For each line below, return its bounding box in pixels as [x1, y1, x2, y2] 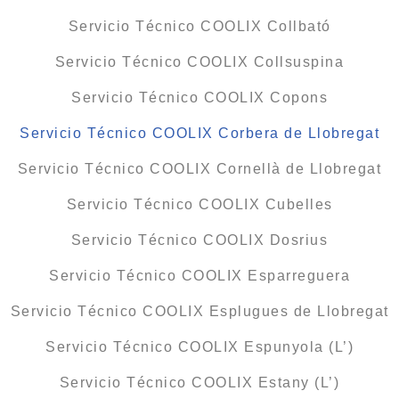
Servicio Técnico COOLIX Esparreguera [49, 268, 350, 284]
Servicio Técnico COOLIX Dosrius [70, 232, 329, 248]
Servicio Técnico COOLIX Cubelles [66, 197, 333, 213]
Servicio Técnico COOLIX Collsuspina [54, 54, 345, 70]
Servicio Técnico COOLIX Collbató [68, 19, 331, 35]
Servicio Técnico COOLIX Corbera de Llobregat [20, 126, 379, 142]
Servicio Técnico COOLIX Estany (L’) [59, 375, 340, 391]
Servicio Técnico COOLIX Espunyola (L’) [45, 339, 354, 355]
